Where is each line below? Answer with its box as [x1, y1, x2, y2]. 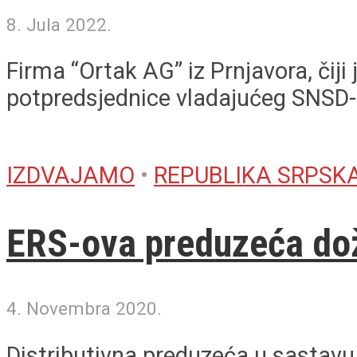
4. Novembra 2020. [6, 297, 162, 319]
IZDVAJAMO [6, 162, 135, 190]
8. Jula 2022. [6, 14, 112, 35]
